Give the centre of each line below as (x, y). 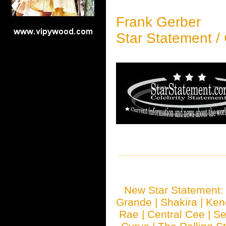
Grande (134, 202)
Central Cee (176, 214)
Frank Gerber (158, 22)
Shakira (179, 202)
